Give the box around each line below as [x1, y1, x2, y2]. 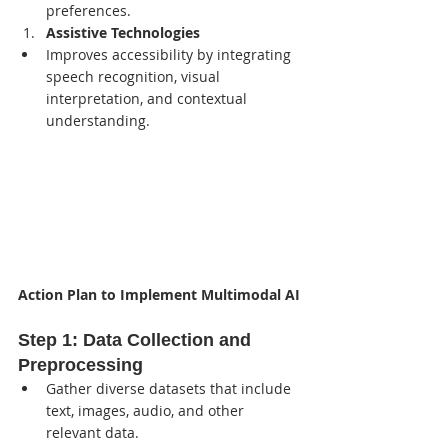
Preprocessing [18, 355, 143, 376]
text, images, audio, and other [46, 401, 248, 421]
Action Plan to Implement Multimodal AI [18, 285, 300, 305]
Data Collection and [83, 330, 256, 351]
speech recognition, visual [46, 67, 224, 87]
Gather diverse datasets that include [46, 379, 295, 399]
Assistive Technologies [46, 23, 200, 43]
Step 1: [18, 330, 83, 351]
